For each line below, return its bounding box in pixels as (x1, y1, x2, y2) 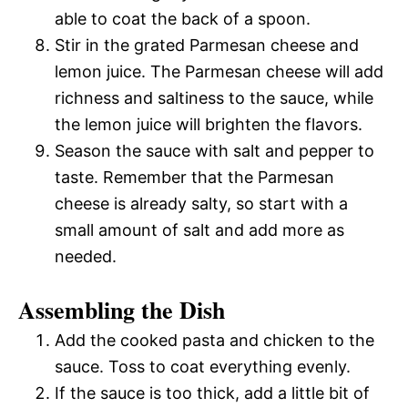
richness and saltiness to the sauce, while (55, 87, 373, 107)
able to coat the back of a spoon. (55, 8, 311, 28)
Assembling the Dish (18, 291, 225, 327)
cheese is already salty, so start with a (55, 193, 348, 213)
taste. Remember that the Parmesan (55, 167, 334, 187)
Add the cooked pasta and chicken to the (55, 330, 374, 350)
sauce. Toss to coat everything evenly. (55, 356, 351, 376)
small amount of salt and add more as (55, 219, 344, 240)
